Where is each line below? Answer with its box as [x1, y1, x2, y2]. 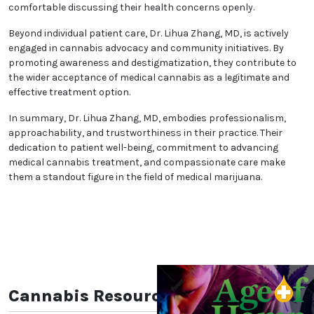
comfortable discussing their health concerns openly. [8, 1, 254, 14]
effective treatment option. [8, 86, 130, 99]
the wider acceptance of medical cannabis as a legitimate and [8, 71, 289, 84]
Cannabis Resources [8, 286, 179, 306]
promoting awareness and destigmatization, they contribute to [8, 57, 296, 69]
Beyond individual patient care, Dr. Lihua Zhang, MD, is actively [8, 27, 289, 40]
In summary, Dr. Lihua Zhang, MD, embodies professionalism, [8, 112, 286, 125]
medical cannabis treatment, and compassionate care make [8, 156, 285, 169]
